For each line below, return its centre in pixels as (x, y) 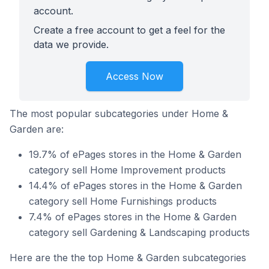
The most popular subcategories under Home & (119, 113)
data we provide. (71, 44)
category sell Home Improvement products (127, 170)
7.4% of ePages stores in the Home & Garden (133, 217)
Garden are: (37, 129)
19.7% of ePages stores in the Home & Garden (135, 154)
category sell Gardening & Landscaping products (139, 232)
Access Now (134, 76)
